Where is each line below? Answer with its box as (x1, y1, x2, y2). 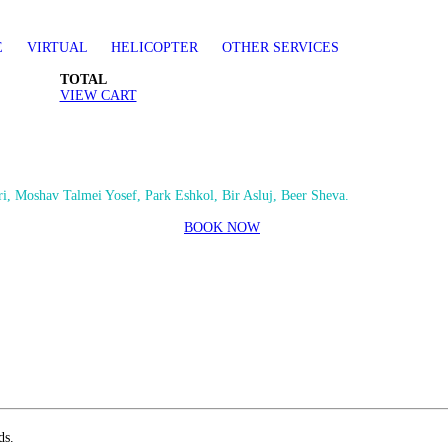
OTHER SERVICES (221, 40, 339, 55)
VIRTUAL (26, 40, 91, 55)
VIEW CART (59, 88, 137, 103)
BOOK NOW (184, 220, 260, 235)
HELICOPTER (110, 40, 202, 55)
